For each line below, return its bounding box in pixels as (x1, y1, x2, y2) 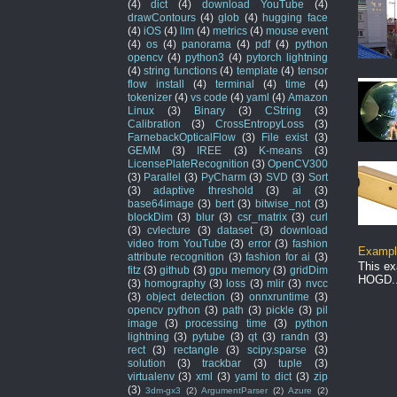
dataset (217, 223, 253, 236)
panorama (181, 37, 231, 50)
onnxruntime (248, 290, 309, 302)
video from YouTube (127, 237, 227, 249)
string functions (144, 64, 217, 76)
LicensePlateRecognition (127, 157, 249, 169)
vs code (190, 90, 228, 103)
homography (144, 276, 206, 289)
